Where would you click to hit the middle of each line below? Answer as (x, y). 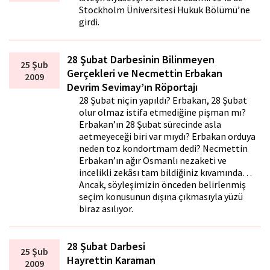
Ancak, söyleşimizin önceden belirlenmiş (163, 185)
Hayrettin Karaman (111, 260)
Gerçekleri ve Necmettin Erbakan (145, 74)
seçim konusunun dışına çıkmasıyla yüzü (161, 197)
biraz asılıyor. (106, 209)
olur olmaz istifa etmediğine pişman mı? (163, 112)
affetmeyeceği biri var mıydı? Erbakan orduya (168, 137)
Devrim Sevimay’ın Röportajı (133, 87)
